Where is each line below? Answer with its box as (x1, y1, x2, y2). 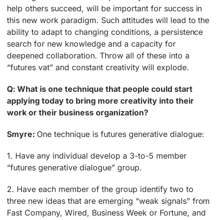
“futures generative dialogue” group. (7, 163, 142, 173)
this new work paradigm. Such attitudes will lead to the (7, 15, 210, 26)
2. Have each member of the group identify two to (7, 184, 193, 194)
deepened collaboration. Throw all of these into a (7, 51, 190, 61)
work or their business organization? (7, 108, 148, 118)
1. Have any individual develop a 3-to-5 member (7, 151, 187, 161)
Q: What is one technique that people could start (7, 84, 192, 94)
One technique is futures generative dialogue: (37, 129, 204, 139)
